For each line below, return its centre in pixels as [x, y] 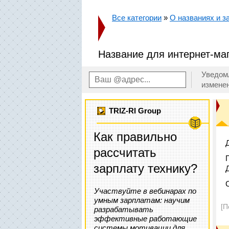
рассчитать [125, 153]
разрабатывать [124, 209]
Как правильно [135, 137]
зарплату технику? [145, 168]
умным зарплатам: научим [142, 200]
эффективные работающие [145, 219]
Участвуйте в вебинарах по [145, 191]
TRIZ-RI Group [135, 111]
